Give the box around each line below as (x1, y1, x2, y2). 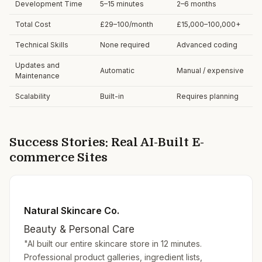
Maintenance (15, 71, 60, 80)
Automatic (100, 66, 135, 75)
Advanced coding (177, 40, 237, 49)
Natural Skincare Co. (24, 205, 119, 216)
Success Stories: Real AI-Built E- (9, 136, 204, 149)
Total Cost (15, 20, 51, 29)
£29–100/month (100, 20, 153, 29)
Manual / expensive (177, 66, 244, 75)
